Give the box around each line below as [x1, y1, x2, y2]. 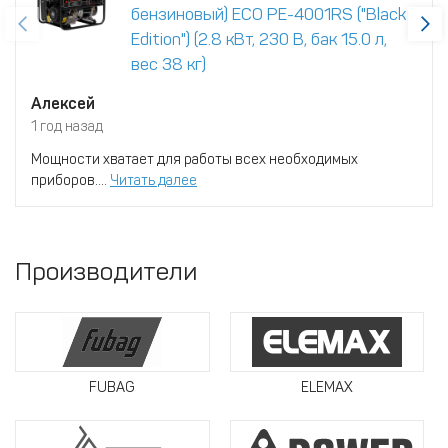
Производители [15, 256, 197, 287]
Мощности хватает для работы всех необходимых [31, 151, 358, 168]
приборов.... [31, 172, 110, 189]
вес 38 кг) [131, 54, 206, 74]
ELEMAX [300, 379, 353, 396]
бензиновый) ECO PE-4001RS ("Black [131, 4, 406, 24]
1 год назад [31, 118, 103, 135]
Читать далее [110, 172, 197, 189]
